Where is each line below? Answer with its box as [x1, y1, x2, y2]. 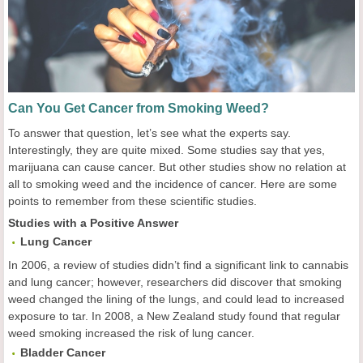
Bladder [20, 346, 66, 359]
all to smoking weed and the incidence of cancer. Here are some [8, 177, 337, 190]
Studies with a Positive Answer [8, 216, 178, 229]
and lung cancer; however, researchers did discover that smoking [8, 275, 342, 288]
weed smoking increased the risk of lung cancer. [8, 327, 254, 340]
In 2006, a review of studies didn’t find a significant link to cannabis [8, 258, 348, 271]
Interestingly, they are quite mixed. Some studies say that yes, [8, 143, 325, 156]
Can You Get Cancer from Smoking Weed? [8, 101, 269, 115]
